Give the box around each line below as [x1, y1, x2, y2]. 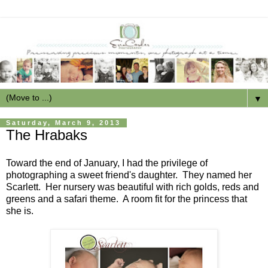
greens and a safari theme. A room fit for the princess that [6, 194, 247, 205]
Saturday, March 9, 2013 [6, 119, 121, 127]
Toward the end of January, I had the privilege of [6, 158, 208, 169]
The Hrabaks [6, 126, 87, 143]
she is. [6, 206, 33, 217]
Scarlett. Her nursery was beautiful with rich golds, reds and [6, 182, 259, 193]
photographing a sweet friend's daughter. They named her [6, 170, 252, 181]
